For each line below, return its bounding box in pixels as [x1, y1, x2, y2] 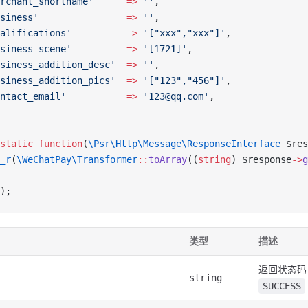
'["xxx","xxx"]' [137, 27, 225, 38]
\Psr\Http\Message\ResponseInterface [88, 138, 280, 149]
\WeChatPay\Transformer [16, 154, 137, 165]
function [33, 138, 82, 149]
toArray [148, 154, 187, 165]
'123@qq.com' [137, 91, 209, 102]
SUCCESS [263, 280, 301, 291]
